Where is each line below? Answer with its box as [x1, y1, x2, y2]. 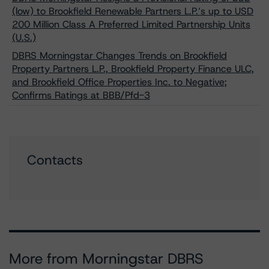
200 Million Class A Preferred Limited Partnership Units [12, 18, 250, 31]
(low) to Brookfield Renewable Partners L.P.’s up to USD [12, 5, 253, 17]
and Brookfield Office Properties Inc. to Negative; [12, 76, 227, 88]
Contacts [27, 151, 83, 169]
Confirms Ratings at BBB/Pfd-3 [12, 89, 150, 101]
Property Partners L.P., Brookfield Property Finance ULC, [12, 62, 254, 75]
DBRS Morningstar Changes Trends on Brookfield [12, 49, 227, 62]
